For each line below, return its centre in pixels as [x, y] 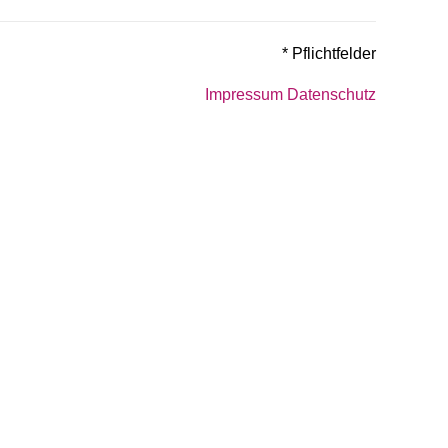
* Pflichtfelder [329, 53]
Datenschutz [331, 94]
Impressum [244, 94]
